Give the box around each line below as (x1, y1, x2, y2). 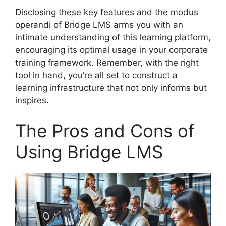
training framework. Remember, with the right (15, 58, 199, 68)
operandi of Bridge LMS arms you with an (15, 20, 183, 30)
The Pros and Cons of (15, 120, 195, 141)
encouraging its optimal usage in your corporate (15, 45, 208, 55)
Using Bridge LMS (15, 141, 163, 162)
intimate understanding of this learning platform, (15, 32, 211, 43)
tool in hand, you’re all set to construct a (15, 70, 178, 81)
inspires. (15, 95, 49, 106)
